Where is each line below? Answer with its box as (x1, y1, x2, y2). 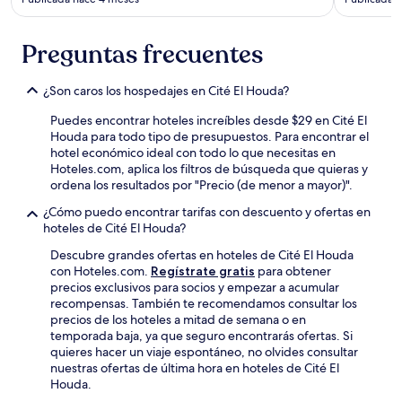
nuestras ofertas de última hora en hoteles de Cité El (50, 360, 339, 377)
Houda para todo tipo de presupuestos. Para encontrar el (50, 128, 369, 145)
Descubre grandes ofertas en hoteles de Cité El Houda (50, 247, 354, 264)
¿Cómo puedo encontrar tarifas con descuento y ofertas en (43, 204, 371, 221)
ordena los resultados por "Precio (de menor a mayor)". (50, 177, 353, 194)
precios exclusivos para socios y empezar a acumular (50, 279, 339, 296)
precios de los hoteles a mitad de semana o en (50, 311, 306, 328)
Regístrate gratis (151, 263, 255, 280)
